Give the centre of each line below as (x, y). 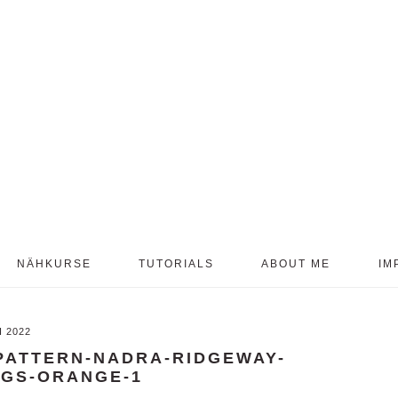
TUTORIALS (176, 264)
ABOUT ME (296, 264)
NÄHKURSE (54, 264)
